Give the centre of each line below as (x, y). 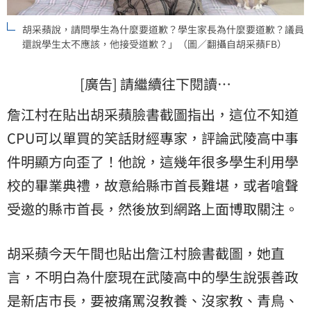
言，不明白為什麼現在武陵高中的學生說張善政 (153, 276)
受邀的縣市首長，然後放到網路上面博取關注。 (153, 208)
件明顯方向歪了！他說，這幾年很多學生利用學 (153, 161)
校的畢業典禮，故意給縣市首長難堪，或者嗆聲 (153, 185)
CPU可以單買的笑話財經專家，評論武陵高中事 (153, 137)
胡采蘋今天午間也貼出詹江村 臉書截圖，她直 (146, 253)
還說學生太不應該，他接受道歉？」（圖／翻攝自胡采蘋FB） (154, 43)
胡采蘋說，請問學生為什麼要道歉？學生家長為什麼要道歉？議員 (163, 29)
